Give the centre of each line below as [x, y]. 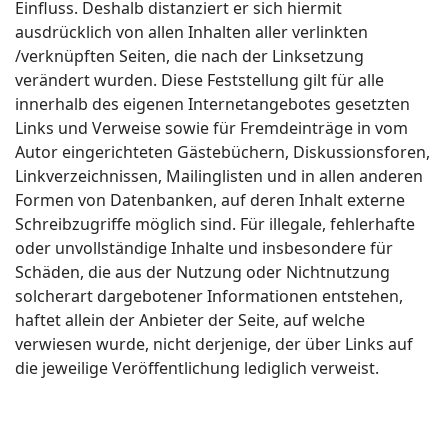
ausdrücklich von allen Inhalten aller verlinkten [191, 32]
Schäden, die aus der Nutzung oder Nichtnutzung [202, 272]
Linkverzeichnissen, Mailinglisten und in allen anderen [219, 176]
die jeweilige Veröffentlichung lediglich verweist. [197, 368]
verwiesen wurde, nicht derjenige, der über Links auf [214, 344]
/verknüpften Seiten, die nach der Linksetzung [189, 56]
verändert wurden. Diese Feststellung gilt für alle [199, 80]
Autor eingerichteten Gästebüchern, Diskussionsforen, [222, 152]
